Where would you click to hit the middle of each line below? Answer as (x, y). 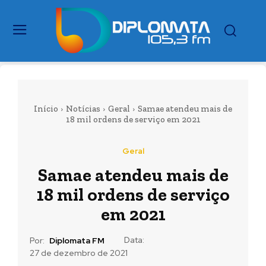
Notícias (83, 109)
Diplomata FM (77, 241)
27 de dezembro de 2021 (79, 253)
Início (46, 109)
